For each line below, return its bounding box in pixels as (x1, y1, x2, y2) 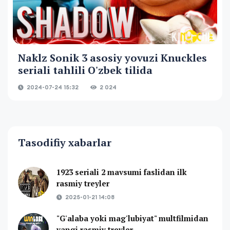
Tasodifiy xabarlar (18, 136, 111, 149)
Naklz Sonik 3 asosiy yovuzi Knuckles (18, 51, 207, 65)
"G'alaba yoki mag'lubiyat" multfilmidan (56, 213, 208, 223)
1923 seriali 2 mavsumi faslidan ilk (56, 167, 187, 177)
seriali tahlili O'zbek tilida (18, 63, 152, 77)
